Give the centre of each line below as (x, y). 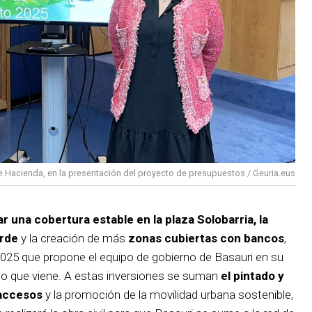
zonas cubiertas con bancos (206, 238)
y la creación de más (73, 238)
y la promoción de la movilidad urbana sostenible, (168, 294)
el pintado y (252, 275)
